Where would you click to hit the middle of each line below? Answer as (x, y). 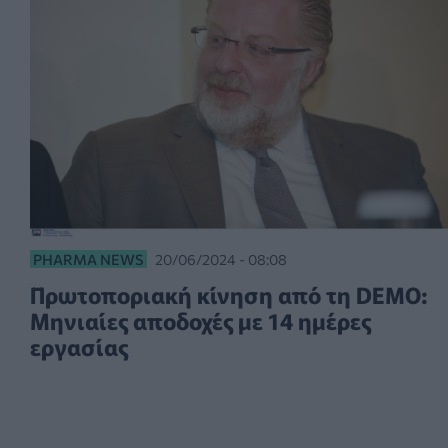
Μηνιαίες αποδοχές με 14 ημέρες (200, 319)
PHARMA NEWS (88, 258)
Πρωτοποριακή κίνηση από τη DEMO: (228, 293)
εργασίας (79, 345)
